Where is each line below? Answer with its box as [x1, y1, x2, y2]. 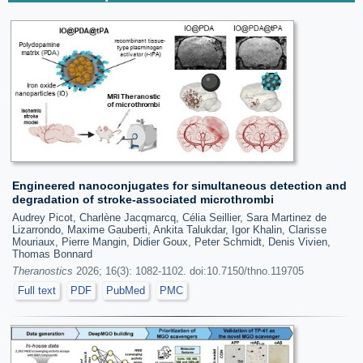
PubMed [106, 284, 145, 297]
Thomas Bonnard [12, 248, 92, 260]
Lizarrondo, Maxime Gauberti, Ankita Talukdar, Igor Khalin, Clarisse [12, 224, 327, 236]
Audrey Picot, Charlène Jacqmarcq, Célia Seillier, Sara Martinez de [12, 211, 327, 224]
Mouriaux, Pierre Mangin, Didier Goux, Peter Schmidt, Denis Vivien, [12, 236, 331, 248]
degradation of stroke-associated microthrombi [12, 193, 274, 206]
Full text [18, 284, 56, 297]
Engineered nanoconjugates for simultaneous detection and [12, 179, 347, 192]
